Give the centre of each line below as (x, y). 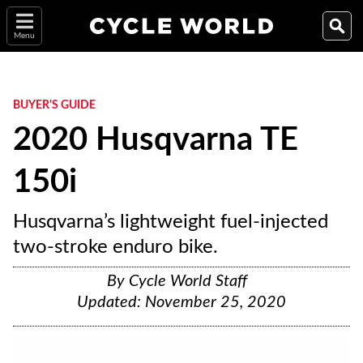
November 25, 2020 (216, 302)
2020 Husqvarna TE (156, 140)
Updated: (111, 302)
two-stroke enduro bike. (115, 247)
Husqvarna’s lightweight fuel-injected (171, 222)
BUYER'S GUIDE (54, 105)
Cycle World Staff (188, 281)
